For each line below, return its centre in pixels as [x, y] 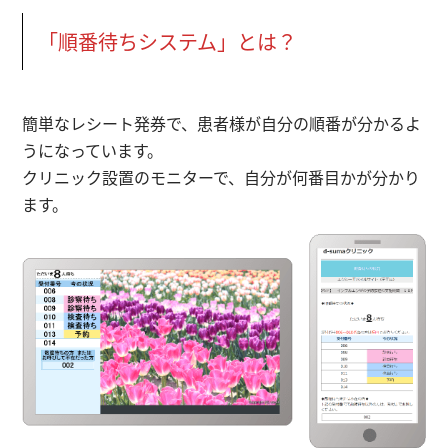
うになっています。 [93, 150]
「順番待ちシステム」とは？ [168, 42]
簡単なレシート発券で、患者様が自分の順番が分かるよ [222, 123]
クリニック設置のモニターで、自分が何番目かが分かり [221, 177]
